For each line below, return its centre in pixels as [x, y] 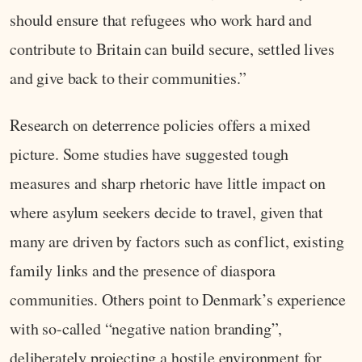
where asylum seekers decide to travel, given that [167, 213]
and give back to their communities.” [128, 78]
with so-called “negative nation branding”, [146, 329]
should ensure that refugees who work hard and [161, 20]
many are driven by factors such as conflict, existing [177, 242]
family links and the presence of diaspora [143, 271]
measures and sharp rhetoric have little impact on [168, 183]
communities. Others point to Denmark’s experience [178, 300]
